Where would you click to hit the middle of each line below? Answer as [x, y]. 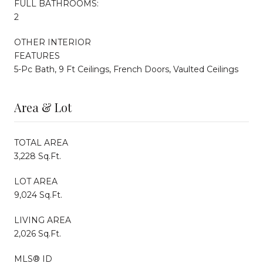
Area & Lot [43, 107]
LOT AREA [36, 181]
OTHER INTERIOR [53, 42]
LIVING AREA [43, 220]
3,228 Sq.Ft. [38, 156]
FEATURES [37, 55]
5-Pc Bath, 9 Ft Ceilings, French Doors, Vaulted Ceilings [126, 69]
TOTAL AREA [41, 142]
